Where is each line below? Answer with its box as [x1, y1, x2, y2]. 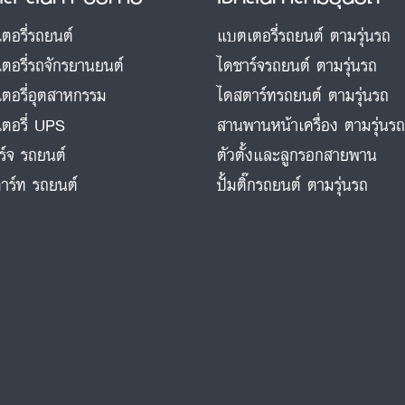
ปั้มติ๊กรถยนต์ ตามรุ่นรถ [217, 169, 369, 199]
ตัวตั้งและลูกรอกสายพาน [217, 139, 378, 169]
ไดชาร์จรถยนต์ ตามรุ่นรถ [217, 50, 378, 80]
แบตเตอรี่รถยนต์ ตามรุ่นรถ [217, 20, 391, 50]
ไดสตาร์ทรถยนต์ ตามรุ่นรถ [217, 80, 390, 109]
